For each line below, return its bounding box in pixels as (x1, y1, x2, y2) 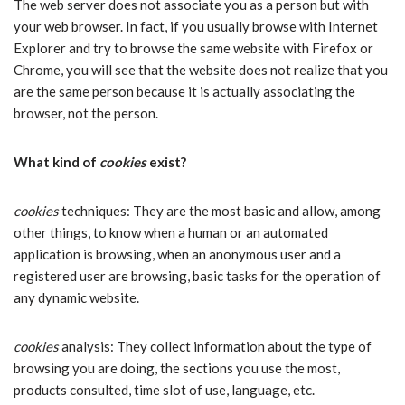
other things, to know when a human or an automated (14, 224, 328, 240)
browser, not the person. (14, 105, 158, 121)
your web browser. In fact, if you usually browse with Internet (14, 18, 378, 34)
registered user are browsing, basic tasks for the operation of (14, 268, 381, 284)
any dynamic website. (14, 289, 139, 306)
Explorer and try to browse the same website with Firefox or (14, 40, 373, 56)
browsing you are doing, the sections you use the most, (14, 360, 340, 376)
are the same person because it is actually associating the (14, 83, 355, 99)
